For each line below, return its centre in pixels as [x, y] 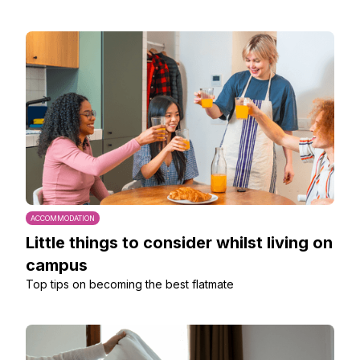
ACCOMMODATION [63, 218]
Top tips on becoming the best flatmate [130, 284]
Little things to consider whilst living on [179, 243]
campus [57, 265]
